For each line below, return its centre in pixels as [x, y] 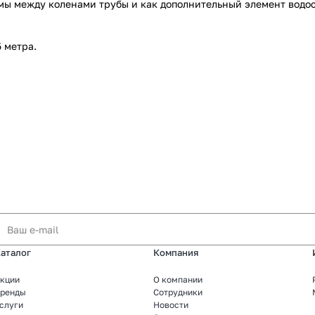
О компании [178, 280]
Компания [176, 253]
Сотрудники [178, 292]
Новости [171, 305]
